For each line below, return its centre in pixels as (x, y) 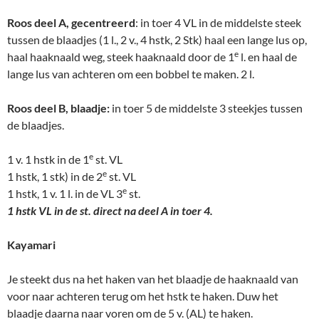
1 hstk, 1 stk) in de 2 (55, 177)
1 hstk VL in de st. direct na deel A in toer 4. (110, 211)
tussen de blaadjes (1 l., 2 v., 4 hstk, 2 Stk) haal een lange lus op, (157, 40)
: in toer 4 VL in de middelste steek (218, 23)
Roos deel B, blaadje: (58, 108)
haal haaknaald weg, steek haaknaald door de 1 (121, 57)
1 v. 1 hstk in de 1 (48, 159)
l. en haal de (268, 57)
